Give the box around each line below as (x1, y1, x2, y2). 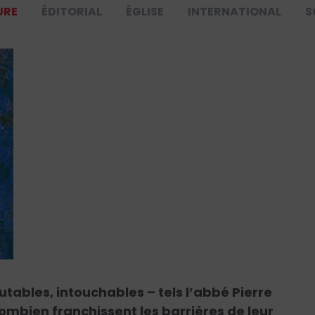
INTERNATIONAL (188, 4, 282, 20)
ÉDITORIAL (41, 4, 103, 20)
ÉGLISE (126, 4, 165, 20)
